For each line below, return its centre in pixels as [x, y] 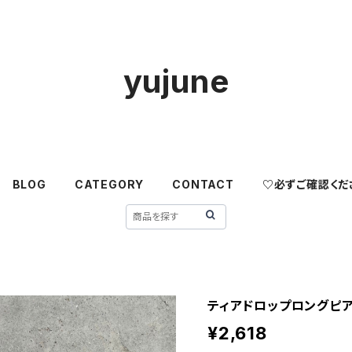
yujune [176, 81]
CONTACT [203, 184]
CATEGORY [109, 184]
